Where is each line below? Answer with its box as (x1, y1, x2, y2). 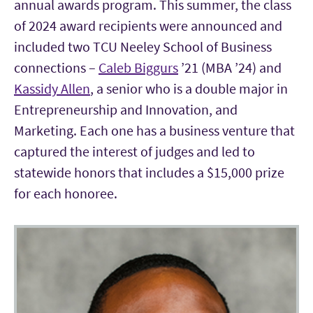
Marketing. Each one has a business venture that (14, 121, 295, 139)
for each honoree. (14, 184, 120, 202)
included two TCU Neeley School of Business (14, 37, 272, 55)
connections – (14, 58, 99, 76)
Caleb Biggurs (99, 58, 178, 76)
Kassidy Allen (14, 79, 90, 97)
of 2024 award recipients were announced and (14, 16, 282, 34)
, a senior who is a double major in (90, 79, 288, 97)
